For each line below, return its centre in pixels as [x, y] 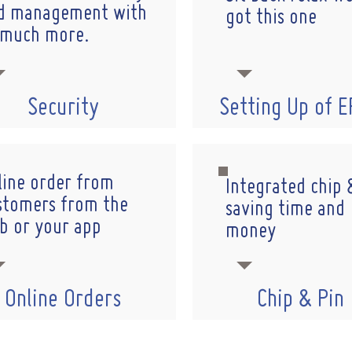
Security [63, 108]
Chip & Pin [300, 300]
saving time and [285, 210]
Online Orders [63, 300]
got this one [271, 18]
